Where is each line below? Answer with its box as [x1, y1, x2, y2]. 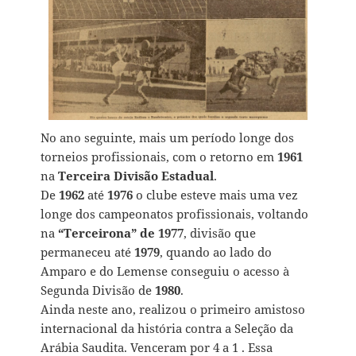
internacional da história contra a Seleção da [41, 319, 294, 336]
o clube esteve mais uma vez [133, 186, 299, 203]
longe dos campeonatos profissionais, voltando [41, 205, 309, 222]
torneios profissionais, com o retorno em [41, 148, 278, 164]
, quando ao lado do [160, 243, 273, 260]
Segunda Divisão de [41, 281, 156, 298]
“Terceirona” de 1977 [58, 224, 184, 241]
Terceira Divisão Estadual [58, 167, 215, 184]
